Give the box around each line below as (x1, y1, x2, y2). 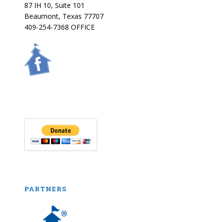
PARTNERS (24, 184, 67, 193)
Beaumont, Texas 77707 (24, 11, 104, 21)
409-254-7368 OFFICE (24, 22, 95, 32)
